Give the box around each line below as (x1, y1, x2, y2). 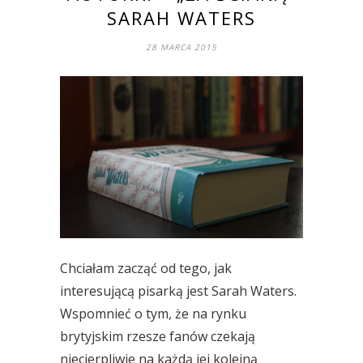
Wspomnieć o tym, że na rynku (60, 305, 246, 322)
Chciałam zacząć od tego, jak (60, 259, 232, 277)
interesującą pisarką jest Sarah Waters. (60, 282, 297, 300)
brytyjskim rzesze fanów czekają (60, 327, 255, 345)
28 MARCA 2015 (146, 41, 217, 53)
